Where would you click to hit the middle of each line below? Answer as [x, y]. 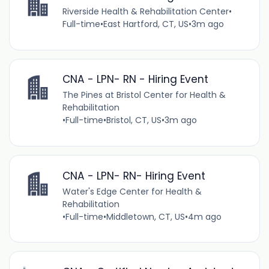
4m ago [204, 216]
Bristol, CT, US [134, 120]
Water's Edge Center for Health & [132, 191]
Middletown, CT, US [145, 216]
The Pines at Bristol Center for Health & [144, 95]
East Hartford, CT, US [146, 24]
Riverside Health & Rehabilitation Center [145, 12]
